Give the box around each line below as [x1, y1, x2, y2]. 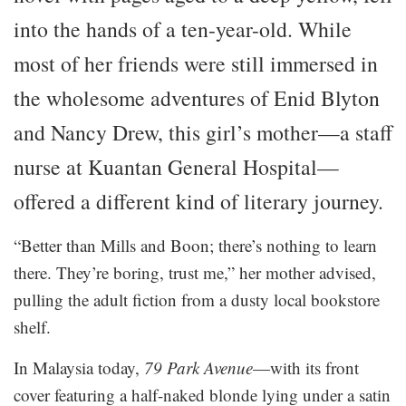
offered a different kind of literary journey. [14, 186, 383, 216]
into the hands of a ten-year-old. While [14, 14, 352, 43]
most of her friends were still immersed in [14, 48, 378, 78]
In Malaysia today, [14, 355, 144, 379]
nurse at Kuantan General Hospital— [14, 151, 339, 181]
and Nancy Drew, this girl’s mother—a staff [14, 117, 392, 147]
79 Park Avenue [144, 355, 253, 379]
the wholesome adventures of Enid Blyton [14, 82, 380, 112]
